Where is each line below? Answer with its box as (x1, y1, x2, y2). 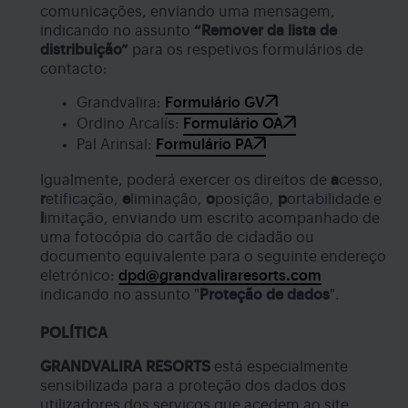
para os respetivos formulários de (128, 42, 363, 57)
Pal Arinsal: (76, 137, 156, 152)
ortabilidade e (287, 191, 382, 207)
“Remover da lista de (194, 23, 337, 38)
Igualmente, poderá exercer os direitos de (40, 172, 331, 188)
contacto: (40, 61, 107, 76)
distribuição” (40, 42, 128, 57)
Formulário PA (156, 137, 253, 152)
